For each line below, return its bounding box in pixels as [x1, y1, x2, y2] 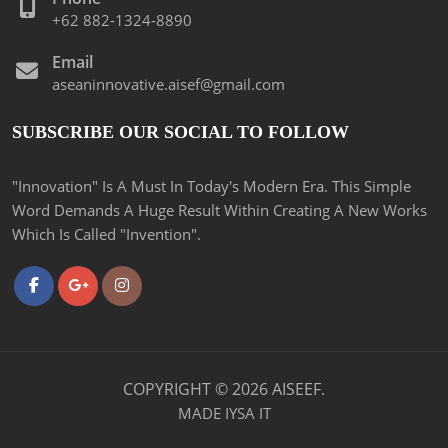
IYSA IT [224, 403, 271, 424]
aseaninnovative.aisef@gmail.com [52, 74, 285, 95]
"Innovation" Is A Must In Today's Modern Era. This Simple [12, 176, 411, 197]
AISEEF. [268, 378, 325, 401]
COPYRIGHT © [123, 378, 232, 401]
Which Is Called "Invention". [12, 224, 201, 245]
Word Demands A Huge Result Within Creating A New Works [12, 200, 427, 221]
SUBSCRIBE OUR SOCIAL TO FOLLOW [12, 122, 349, 143]
